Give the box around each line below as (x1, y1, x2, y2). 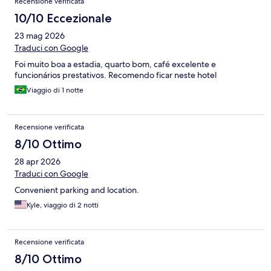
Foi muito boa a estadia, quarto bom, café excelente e (15, 59, 216, 70)
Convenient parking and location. (15, 184, 139, 196)
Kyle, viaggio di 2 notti (27, 200, 99, 211)
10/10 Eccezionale (15, 11, 112, 26)
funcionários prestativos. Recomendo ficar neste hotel (15, 70, 217, 81)
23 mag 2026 (15, 30, 65, 42)
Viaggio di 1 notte (27, 85, 83, 96)
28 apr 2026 (15, 156, 60, 168)
